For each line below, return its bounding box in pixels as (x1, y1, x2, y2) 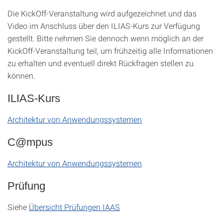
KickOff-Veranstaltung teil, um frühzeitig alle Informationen (7, 45, 213, 56)
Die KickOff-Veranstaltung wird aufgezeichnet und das (7, 8, 197, 18)
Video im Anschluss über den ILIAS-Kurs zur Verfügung (7, 20, 200, 31)
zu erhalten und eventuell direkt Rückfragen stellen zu (7, 58, 194, 68)
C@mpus (7, 136, 53, 148)
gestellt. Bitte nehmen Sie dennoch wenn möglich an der (7, 33, 204, 43)
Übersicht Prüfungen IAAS (29, 202, 120, 212)
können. (7, 70, 35, 81)
